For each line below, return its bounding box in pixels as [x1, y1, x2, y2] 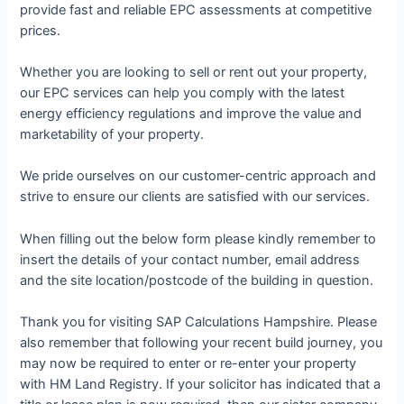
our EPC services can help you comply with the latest [20, 85, 345, 102]
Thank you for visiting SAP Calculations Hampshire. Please [20, 314, 378, 331]
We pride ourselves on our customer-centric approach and [20, 168, 377, 185]
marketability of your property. [20, 126, 205, 143]
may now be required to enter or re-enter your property [20, 355, 357, 372]
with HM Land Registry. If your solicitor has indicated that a [20, 376, 381, 393]
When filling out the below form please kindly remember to [20, 230, 377, 247]
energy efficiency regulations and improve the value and [20, 106, 363, 123]
